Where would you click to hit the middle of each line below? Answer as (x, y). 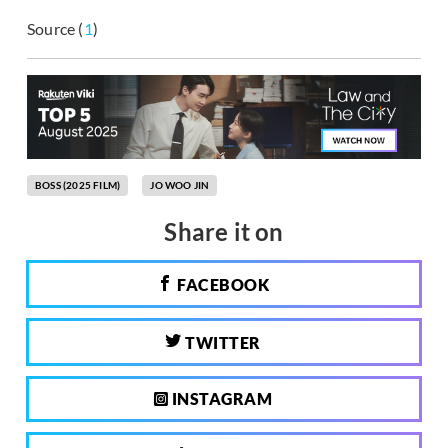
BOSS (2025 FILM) (78, 185)
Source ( (55, 28)
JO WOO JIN (180, 185)
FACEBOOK (221, 285)
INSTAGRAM (220, 399)
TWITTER (221, 343)
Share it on (224, 232)
